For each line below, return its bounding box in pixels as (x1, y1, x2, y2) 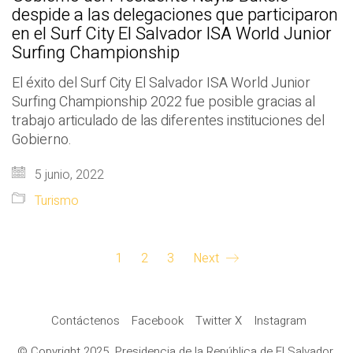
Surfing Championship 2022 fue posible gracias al (12, 91, 315, 113)
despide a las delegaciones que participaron (12, 2, 338, 28)
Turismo (35, 191, 79, 211)
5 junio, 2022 (32, 165, 104, 185)
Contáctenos (50, 312, 120, 330)
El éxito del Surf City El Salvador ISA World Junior (12, 72, 310, 95)
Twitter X (195, 312, 242, 330)
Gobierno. (12, 129, 72, 151)
